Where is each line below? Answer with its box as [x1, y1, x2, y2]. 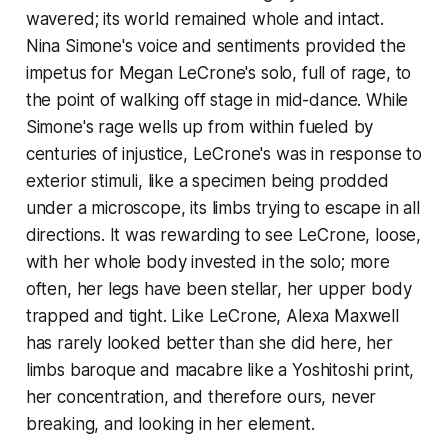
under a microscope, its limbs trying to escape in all [25, 198, 420, 219]
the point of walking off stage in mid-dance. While [25, 90, 409, 111]
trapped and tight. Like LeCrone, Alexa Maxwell [25, 306, 399, 327]
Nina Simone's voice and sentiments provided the [25, 36, 406, 57]
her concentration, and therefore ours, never [25, 387, 377, 408]
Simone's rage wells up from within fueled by [25, 117, 374, 138]
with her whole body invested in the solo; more [25, 252, 390, 273]
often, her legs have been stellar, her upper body [25, 279, 412, 300]
